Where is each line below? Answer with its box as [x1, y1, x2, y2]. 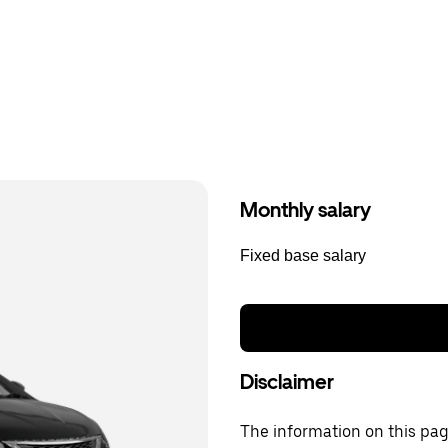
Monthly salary [240, 198, 371, 222]
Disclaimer [240, 370, 334, 394]
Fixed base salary [240, 247, 366, 264]
